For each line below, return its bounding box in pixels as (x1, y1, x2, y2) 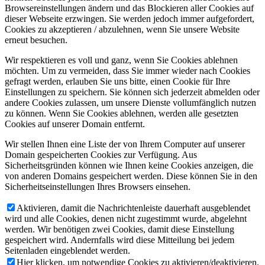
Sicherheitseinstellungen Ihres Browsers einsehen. (5, 181, 190, 192)
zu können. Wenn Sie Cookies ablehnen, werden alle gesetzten (5, 108, 238, 118)
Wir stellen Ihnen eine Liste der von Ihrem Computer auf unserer (5, 138, 245, 149)
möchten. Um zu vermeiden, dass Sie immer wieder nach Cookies (5, 65, 250, 76)
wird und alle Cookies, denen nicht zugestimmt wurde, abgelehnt (5, 213, 247, 224)
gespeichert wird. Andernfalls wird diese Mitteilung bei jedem (5, 234, 234, 245)
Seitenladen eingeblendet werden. (5, 245, 130, 256)
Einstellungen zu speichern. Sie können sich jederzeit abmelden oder (5, 86, 260, 97)
